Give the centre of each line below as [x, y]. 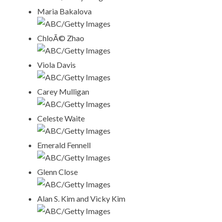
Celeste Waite [61, 118]
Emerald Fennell [64, 145]
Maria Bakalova [64, 11]
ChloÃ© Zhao [61, 38]
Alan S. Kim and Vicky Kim [81, 199]
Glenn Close [57, 172]
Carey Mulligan [63, 92]
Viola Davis [56, 65]
